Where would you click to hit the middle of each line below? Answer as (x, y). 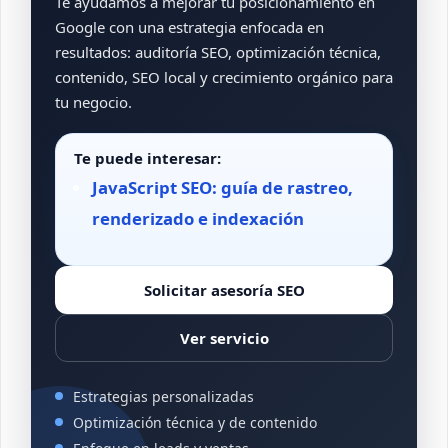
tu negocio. (93, 102)
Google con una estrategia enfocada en (189, 27)
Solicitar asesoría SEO (224, 289)
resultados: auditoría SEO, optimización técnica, (218, 52)
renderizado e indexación (198, 219)
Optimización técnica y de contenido (195, 422)
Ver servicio (224, 337)
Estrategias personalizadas (163, 396)
